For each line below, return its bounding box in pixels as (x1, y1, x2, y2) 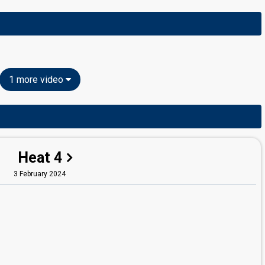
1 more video (8, 74, 66, 85)
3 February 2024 (14, 170, 66, 178)
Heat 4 (18, 149, 62, 166)
